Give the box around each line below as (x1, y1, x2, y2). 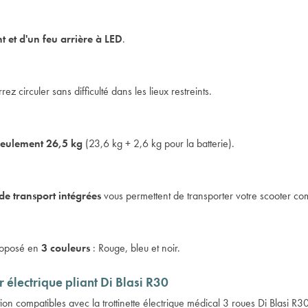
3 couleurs (41, 241, 90, 255)
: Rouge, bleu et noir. (90, 241, 180, 255)
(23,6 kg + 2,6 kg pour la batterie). (82, 136, 234, 151)
